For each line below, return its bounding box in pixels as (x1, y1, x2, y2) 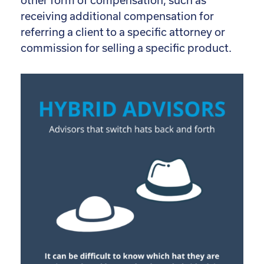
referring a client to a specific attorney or (21, 26, 225, 39)
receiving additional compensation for (21, 10, 214, 23)
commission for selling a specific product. (21, 42, 232, 55)
